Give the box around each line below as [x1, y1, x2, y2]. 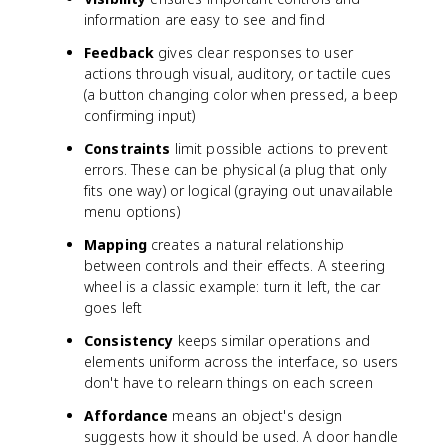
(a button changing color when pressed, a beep [84, 85, 398, 104]
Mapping [84, 235, 147, 254]
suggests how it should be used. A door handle [84, 427, 398, 446]
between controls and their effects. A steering [84, 256, 386, 275]
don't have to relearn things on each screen [84, 373, 373, 392]
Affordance [84, 406, 169, 425]
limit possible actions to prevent [170, 139, 388, 158]
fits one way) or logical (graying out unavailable [84, 181, 394, 200]
